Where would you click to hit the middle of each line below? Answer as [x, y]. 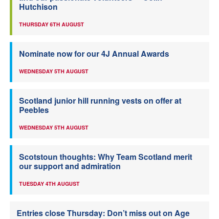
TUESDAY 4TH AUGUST [49, 184]
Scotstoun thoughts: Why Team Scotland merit [106, 157]
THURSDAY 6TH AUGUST [52, 24]
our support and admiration [70, 166]
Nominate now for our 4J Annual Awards [94, 54]
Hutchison [38, 7]
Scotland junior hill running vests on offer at [100, 101]
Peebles [34, 110]
